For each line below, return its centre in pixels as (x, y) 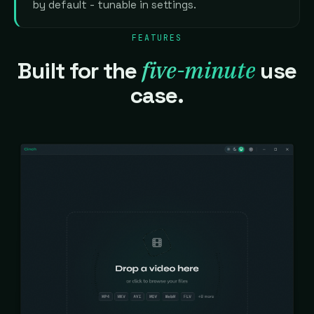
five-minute (198, 70)
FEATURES (157, 37)
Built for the (80, 70)
